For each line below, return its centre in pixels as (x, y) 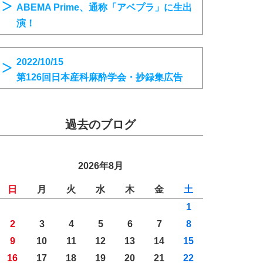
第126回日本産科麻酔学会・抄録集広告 (100, 77)
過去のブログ (100, 125)
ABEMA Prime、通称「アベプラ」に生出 (104, 8)
